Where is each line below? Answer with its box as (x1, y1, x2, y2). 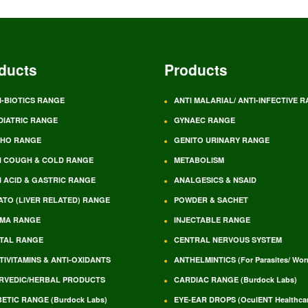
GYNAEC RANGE (174, 114, 235, 125)
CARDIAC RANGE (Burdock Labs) (174, 274, 297, 285)
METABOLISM (174, 154, 224, 165)
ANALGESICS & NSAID (174, 174, 256, 185)
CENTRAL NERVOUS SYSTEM (174, 234, 282, 245)
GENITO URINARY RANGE (174, 134, 269, 145)
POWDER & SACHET (174, 194, 248, 205)
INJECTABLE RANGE (174, 214, 250, 225)
